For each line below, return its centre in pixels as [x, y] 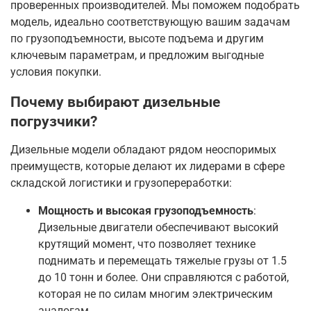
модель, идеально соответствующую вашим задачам [150, 22]
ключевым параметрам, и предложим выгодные [137, 56]
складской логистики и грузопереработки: [121, 183]
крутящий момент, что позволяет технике [147, 244]
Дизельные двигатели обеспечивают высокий [158, 228]
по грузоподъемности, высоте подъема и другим [137, 39]
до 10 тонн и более [87, 278]
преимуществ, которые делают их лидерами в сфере [148, 167]
